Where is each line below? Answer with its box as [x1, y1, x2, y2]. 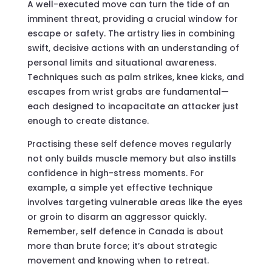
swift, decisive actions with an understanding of [27, 41, 239, 54]
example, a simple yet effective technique [27, 181, 212, 194]
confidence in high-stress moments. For [27, 166, 204, 179]
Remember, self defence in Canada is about [27, 225, 223, 237]
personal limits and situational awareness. [27, 56, 216, 69]
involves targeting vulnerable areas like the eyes [27, 195, 243, 208]
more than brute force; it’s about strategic [27, 239, 217, 252]
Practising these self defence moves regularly [27, 137, 231, 150]
